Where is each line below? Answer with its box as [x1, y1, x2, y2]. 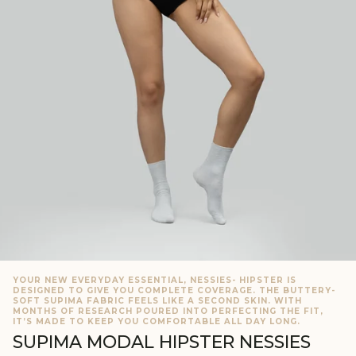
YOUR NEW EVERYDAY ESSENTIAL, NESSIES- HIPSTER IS [13, 275, 296, 286]
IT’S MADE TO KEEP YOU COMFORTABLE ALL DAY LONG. [13, 316, 300, 327]
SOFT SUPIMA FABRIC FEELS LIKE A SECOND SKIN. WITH [13, 296, 302, 307]
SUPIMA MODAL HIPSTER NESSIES [13, 331, 311, 354]
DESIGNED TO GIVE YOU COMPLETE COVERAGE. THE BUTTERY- [13, 285, 335, 296]
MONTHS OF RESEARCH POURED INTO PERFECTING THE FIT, [13, 306, 323, 317]
